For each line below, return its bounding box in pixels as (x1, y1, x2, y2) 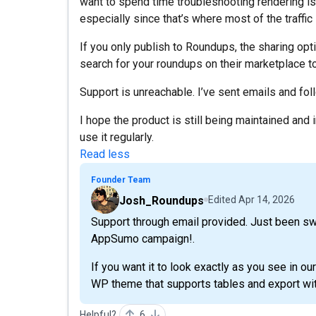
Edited (208, 194, 238, 205)
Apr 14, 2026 (238, 194, 295, 205)
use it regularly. (80, 130, 154, 144)
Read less (80, 147, 130, 161)
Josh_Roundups (119, 194, 204, 207)
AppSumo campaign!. (91, 232, 195, 245)
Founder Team (91, 175, 150, 185)
